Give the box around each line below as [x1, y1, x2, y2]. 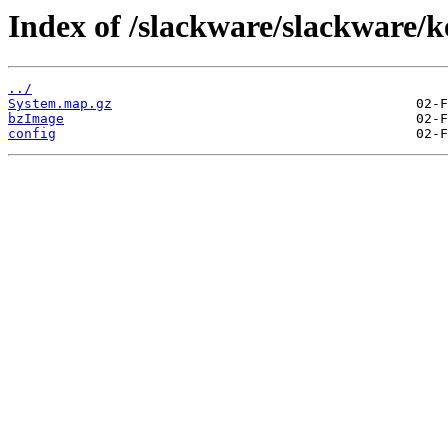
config [8, 126, 56, 142]
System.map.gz [8, 96, 112, 112]
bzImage [8, 111, 64, 127]
